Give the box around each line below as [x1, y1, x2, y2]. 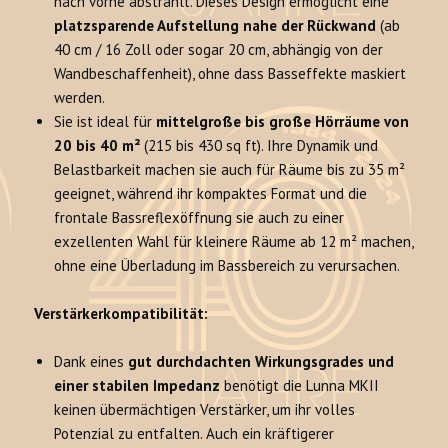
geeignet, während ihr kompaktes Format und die [54, 184, 368, 204]
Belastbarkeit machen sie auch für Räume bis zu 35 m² [54, 160, 406, 180]
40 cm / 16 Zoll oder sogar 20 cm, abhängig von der [54, 40, 384, 60]
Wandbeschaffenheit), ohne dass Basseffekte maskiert [54, 64, 407, 84]
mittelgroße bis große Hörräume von [156, 112, 410, 132]
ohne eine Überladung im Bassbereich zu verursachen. [54, 256, 401, 276]
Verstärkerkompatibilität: [34, 304, 209, 324]
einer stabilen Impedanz [54, 376, 221, 396]
